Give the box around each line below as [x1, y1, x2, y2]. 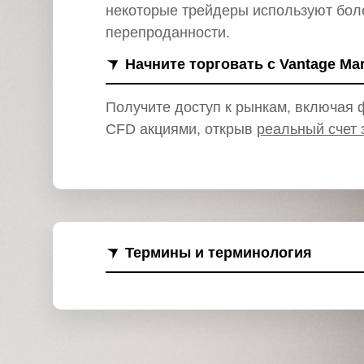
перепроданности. [106, 24, 230, 41]
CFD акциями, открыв [106, 121, 257, 137]
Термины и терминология [125, 245, 312, 261]
